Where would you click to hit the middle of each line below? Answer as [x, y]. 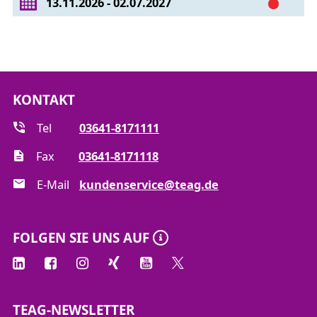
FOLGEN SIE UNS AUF [81, 238]
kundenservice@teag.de [149, 185]
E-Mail [53, 185]
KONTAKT [44, 100]
